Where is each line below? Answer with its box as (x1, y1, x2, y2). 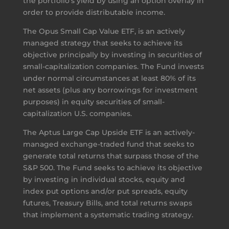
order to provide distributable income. (22, 7, 165, 17)
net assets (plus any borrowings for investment (22, 85, 198, 95)
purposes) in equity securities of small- (22, 97, 165, 106)
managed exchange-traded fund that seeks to (22, 139, 194, 149)
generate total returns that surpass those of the (22, 151, 199, 161)
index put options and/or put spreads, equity (22, 186, 188, 196)
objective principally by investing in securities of (22, 50, 202, 59)
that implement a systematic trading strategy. (22, 210, 193, 219)
